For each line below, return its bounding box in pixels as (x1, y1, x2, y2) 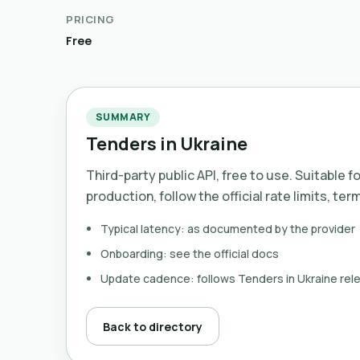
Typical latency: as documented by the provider (100, 221, 355, 236)
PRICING (66, 12, 115, 27)
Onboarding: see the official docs (100, 246, 279, 261)
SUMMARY (96, 110, 151, 124)
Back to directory (103, 318, 202, 334)
